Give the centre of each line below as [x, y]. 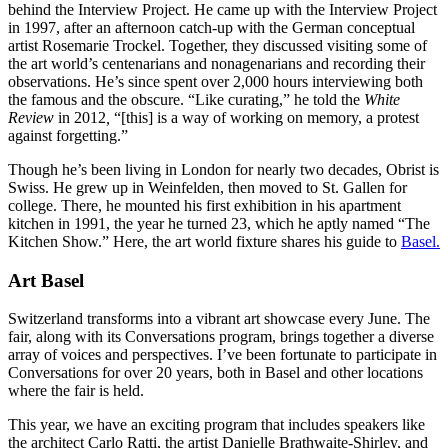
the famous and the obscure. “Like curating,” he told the [186, 99]
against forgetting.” [68, 135]
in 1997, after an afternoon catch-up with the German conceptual [211, 27]
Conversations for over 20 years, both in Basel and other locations [215, 373]
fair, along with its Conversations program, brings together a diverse [221, 337]
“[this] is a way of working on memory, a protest [264, 117]
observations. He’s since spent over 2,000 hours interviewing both [215, 81]
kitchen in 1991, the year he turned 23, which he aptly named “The [219, 223]
